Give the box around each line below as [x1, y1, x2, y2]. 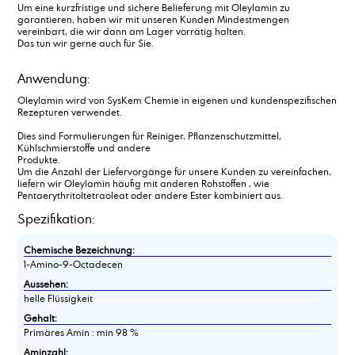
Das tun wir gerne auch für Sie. [17, 36, 154, 49]
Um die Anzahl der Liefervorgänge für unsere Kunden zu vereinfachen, [17, 164, 331, 177]
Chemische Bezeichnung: [23, 242, 135, 256]
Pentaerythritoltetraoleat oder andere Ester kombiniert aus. [17, 188, 283, 201]
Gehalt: [23, 311, 57, 324]
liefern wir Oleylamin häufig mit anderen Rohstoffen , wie [17, 176, 269, 189]
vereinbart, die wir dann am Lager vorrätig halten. [17, 24, 246, 37]
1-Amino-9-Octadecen [23, 257, 123, 270]
